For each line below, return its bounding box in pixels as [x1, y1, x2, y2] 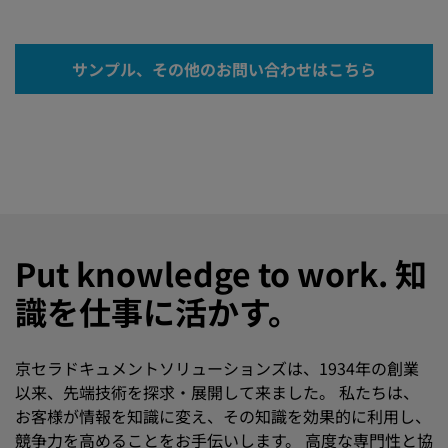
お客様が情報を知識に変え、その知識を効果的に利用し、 [15, 403, 431, 428]
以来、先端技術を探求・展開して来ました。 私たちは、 [15, 379, 419, 404]
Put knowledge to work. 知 [15, 249, 427, 296]
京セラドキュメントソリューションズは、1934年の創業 [15, 355, 419, 380]
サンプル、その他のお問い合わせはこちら [72, 56, 376, 81]
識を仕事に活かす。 [15, 287, 300, 334]
